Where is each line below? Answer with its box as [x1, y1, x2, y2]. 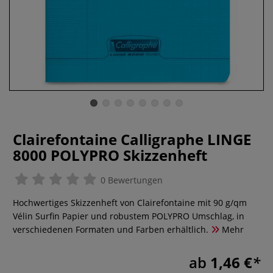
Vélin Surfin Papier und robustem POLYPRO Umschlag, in [13, 210, 244, 222]
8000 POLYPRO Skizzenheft [13, 145, 207, 165]
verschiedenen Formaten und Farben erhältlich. [13, 224, 208, 235]
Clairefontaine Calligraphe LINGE [13, 129, 251, 149]
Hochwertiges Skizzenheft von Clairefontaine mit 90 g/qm [13, 197, 247, 208]
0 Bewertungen [98, 174, 163, 186]
